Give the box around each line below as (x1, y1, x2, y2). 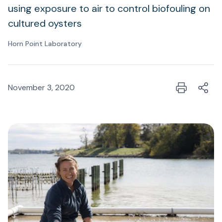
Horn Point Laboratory (8, 39, 82, 48)
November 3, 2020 (8, 82, 75, 93)
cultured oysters (8, 17, 82, 30)
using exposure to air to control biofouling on (8, 2, 210, 15)
